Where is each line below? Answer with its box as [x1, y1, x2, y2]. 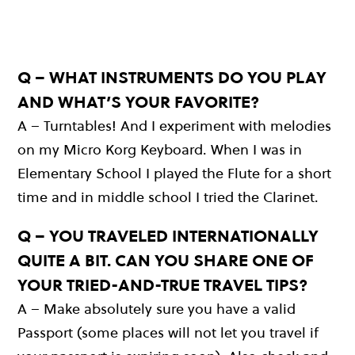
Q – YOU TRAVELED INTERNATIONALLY [17, 224, 319, 248]
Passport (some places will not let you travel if [17, 323, 319, 343]
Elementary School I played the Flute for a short [17, 163, 331, 184]
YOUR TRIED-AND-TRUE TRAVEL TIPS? [17, 273, 307, 297]
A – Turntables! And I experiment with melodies [17, 116, 331, 136]
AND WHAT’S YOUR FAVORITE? [17, 90, 259, 114]
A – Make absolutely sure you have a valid [17, 299, 296, 319]
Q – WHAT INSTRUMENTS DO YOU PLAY [17, 66, 326, 90]
